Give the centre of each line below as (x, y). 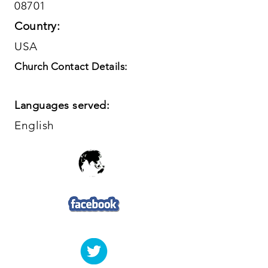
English (34, 125)
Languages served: (62, 105)
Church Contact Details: (71, 66)
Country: (37, 26)
